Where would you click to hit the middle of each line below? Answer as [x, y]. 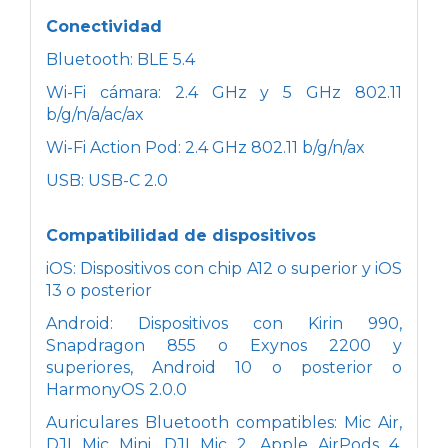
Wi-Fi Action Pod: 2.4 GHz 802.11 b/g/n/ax [205, 147]
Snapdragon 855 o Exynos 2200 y [224, 345]
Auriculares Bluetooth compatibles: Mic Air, [224, 422]
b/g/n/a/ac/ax [95, 114]
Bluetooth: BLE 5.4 [120, 59]
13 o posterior [99, 290]
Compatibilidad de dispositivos [181, 235]
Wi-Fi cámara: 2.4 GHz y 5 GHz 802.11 [224, 92]
